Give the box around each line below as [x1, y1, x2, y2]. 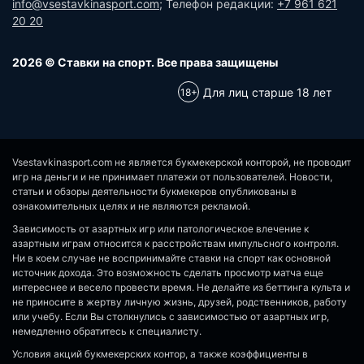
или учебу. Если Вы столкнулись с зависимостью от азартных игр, [12, 310, 329, 323]
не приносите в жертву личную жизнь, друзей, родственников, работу [12, 296, 347, 309]
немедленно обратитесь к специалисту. [12, 325, 201, 338]
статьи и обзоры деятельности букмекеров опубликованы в [12, 185, 297, 198]
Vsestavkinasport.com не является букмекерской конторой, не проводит [12, 156, 351, 169]
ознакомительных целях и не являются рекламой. [12, 200, 250, 213]
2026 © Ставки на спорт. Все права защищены [12, 55, 278, 70]
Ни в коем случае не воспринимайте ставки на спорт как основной [12, 252, 331, 265]
